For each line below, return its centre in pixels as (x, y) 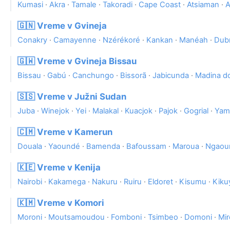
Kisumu (193, 182)
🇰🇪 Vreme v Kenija (59, 168)
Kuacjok (139, 111)
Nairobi (30, 182)
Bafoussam (146, 147)
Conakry (32, 40)
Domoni (198, 217)
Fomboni (126, 217)
